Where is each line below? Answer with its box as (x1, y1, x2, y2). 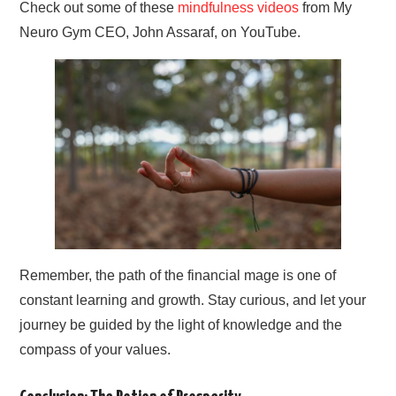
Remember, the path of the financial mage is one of (19, 268, 337, 284)
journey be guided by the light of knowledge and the (19, 317, 343, 333)
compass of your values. (19, 342, 171, 358)
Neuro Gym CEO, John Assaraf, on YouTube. (19, 24, 301, 40)
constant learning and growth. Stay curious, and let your (19, 293, 367, 308)
